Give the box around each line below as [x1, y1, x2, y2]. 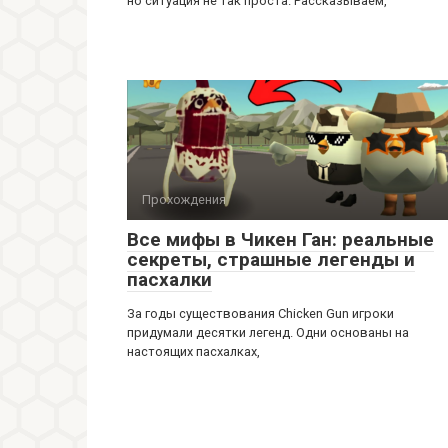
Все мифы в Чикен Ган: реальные [127, 227, 434, 251]
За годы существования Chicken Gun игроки [127, 305, 394, 321]
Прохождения [142, 191, 226, 207]
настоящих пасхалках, [127, 343, 260, 359]
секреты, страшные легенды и [127, 247, 415, 271]
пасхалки [127, 267, 212, 291]
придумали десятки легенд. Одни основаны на [127, 324, 409, 340]
